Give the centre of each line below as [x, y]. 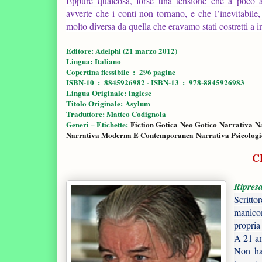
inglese [140, 92]
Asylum [138, 103]
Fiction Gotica [154, 124]
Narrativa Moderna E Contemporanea [130, 135]
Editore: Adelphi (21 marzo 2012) [122, 50]
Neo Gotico [199, 124]
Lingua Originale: [97, 92]
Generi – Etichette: [98, 124]
